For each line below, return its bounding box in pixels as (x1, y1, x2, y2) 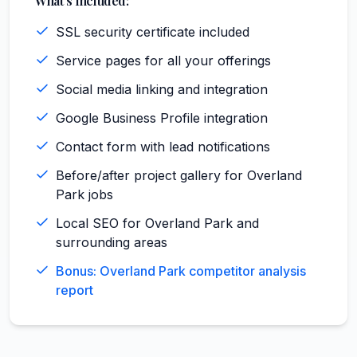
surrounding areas (56, 233, 167, 250)
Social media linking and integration (56, 80, 268, 97)
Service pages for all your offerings (56, 52, 271, 69)
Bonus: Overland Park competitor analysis (56, 262, 306, 279)
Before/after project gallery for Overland (56, 167, 302, 183)
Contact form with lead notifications (56, 138, 270, 155)
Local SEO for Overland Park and (56, 214, 259, 231)
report (56, 281, 93, 298)
